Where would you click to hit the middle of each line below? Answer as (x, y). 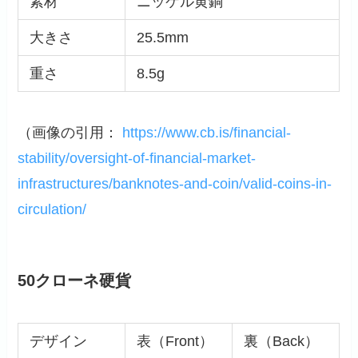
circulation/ (52, 210)
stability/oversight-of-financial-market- (137, 159)
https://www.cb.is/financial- (207, 133)
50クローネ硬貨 (75, 280)
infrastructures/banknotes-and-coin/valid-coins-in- (175, 184)
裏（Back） (281, 341)
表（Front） (175, 341)
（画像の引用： (70, 133)
